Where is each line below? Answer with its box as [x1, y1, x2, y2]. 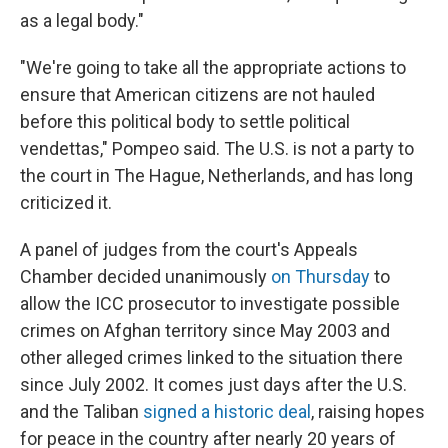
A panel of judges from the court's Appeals [20, 239, 358, 261]
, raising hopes [311, 401, 425, 423]
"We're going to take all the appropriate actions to [20, 57, 406, 79]
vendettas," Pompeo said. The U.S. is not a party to [20, 138, 414, 160]
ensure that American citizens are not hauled [20, 84, 375, 106]
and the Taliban [20, 401, 143, 423]
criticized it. [20, 192, 112, 214]
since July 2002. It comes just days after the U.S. [20, 374, 407, 396]
